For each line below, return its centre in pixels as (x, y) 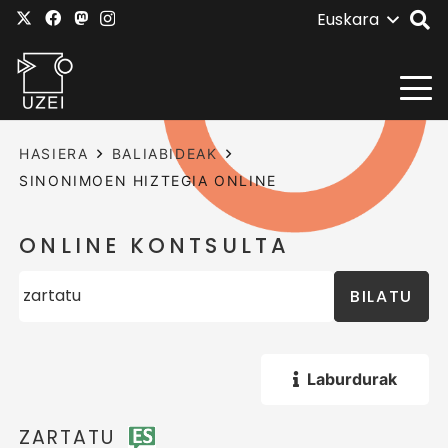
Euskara (347, 19)
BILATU (381, 296)
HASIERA (54, 153)
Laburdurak (351, 378)
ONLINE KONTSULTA (155, 246)
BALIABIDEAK (164, 153)
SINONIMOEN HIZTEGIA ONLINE (148, 180)
